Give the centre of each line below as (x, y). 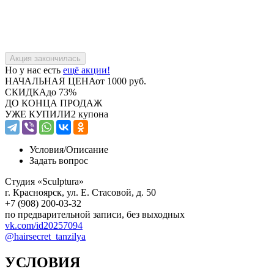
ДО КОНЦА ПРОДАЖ (54, 103)
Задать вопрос (59, 160)
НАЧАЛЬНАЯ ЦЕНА (50, 81)
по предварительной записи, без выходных (95, 214)
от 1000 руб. (121, 81)
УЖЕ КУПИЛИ (38, 114)
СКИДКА (26, 92)
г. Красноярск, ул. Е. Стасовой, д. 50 (80, 192)
